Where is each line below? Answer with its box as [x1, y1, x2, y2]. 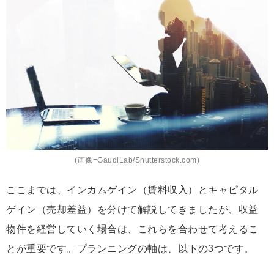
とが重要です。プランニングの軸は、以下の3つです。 [6, 243, 254, 254]
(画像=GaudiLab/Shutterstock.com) [75, 156, 199, 165]
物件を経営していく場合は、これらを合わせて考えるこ [6, 224, 259, 235]
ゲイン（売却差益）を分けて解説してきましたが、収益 [6, 204, 259, 215]
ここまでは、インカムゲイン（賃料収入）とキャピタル [6, 185, 259, 196]
